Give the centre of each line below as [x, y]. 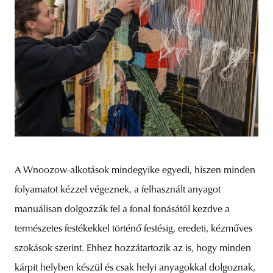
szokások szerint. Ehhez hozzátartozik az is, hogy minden [133, 249]
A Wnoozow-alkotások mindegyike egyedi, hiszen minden [135, 171]
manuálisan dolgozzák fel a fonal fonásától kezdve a [122, 210]
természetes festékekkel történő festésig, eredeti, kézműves [133, 229]
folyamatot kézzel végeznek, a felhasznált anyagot [118, 190]
